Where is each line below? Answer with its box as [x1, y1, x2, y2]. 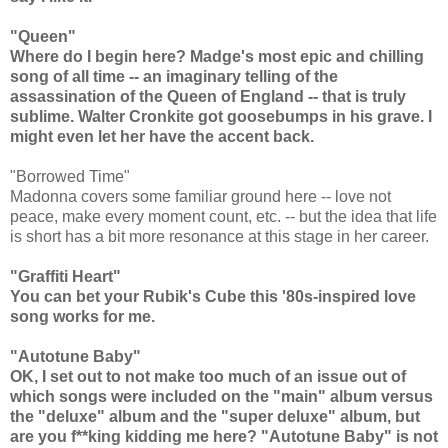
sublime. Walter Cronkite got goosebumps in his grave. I [10, 108, 432, 126]
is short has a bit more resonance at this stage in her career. [10, 228, 429, 246]
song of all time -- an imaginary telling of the [10, 68, 338, 86]
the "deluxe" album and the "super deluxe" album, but [10, 408, 420, 426]
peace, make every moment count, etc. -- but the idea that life [10, 208, 437, 226]
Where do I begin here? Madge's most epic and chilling [10, 48, 424, 66]
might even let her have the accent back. [10, 128, 318, 146]
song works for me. [10, 308, 155, 326]
